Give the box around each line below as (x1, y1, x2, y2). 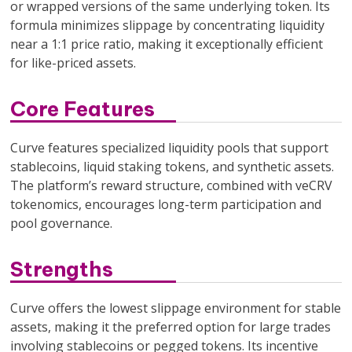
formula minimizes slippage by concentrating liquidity (10, 16, 325, 34)
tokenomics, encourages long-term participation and (10, 195, 322, 213)
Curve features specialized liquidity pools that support (10, 138, 329, 156)
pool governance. (10, 214, 113, 232)
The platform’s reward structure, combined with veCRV (10, 176, 333, 194)
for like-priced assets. (10, 53, 137, 71)
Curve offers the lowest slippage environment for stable (10, 299, 342, 317)
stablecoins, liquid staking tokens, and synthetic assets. (10, 157, 335, 175)
